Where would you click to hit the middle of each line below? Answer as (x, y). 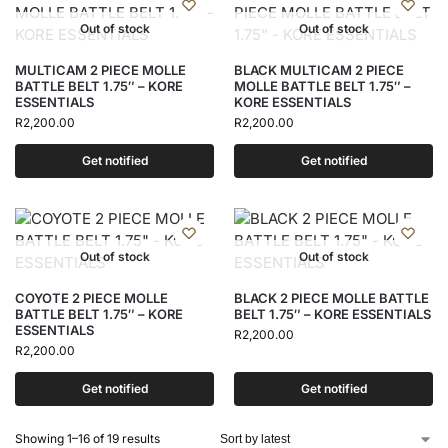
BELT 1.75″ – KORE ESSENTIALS (332, 314)
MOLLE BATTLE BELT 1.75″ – (322, 86)
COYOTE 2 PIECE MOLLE (91, 298)
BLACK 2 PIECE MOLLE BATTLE (331, 298)
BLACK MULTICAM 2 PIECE (319, 70)
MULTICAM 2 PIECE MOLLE (100, 70)
